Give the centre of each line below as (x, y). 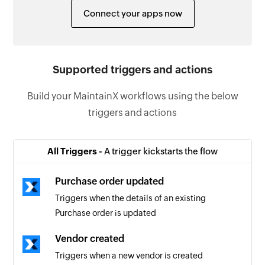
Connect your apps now (132, 13)
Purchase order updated (110, 181)
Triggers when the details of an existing (131, 198)
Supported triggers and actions (132, 69)
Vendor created (90, 238)
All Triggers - (76, 151)
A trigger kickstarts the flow (161, 151)
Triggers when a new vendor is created (129, 255)
